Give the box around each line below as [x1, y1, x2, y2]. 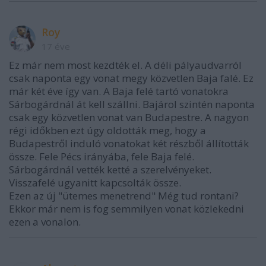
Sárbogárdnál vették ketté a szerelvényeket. [9, 162, 211, 176]
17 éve [42, 40, 70, 52]
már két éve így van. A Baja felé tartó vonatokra [9, 84, 229, 98]
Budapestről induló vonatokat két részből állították [9, 136, 249, 150]
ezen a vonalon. [9, 214, 81, 229]
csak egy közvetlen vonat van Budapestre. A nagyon [9, 110, 249, 124]
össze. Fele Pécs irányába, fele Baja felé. [9, 149, 194, 163]
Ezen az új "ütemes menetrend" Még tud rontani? [9, 188, 239, 202]
